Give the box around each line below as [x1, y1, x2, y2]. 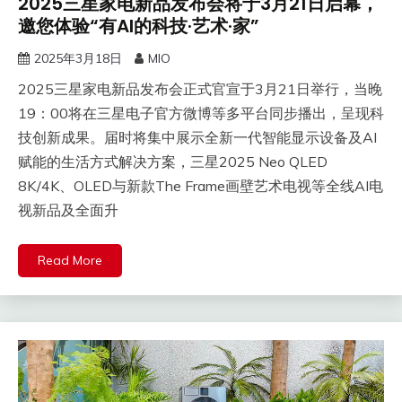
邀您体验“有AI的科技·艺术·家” [18, 13, 259, 39]
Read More [38, 252, 102, 269]
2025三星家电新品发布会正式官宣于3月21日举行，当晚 [18, 80, 382, 99]
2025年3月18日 [34, 50, 122, 67]
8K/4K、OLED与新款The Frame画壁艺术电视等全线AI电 [18, 177, 383, 196]
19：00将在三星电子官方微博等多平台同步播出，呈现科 [18, 104, 384, 123]
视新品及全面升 [18, 201, 118, 220]
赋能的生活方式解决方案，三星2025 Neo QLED [18, 153, 328, 171]
